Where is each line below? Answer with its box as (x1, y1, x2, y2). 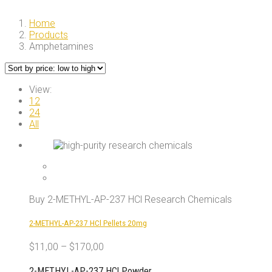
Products (29, 29, 68, 41)
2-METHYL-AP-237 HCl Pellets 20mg (29, 218, 147, 228)
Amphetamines (29, 40, 93, 52)
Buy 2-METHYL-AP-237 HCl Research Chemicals (29, 193, 232, 205)
